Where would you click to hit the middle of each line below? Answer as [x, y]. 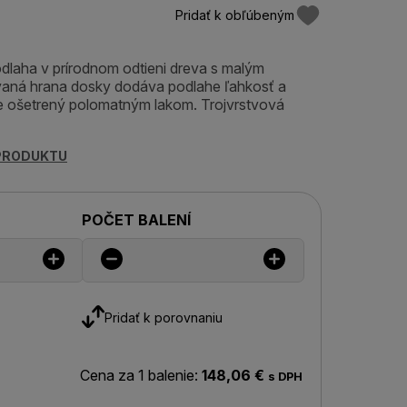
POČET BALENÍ [136, 220]
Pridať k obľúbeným [234, 15]
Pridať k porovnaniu [163, 317]
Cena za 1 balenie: [139, 375]
